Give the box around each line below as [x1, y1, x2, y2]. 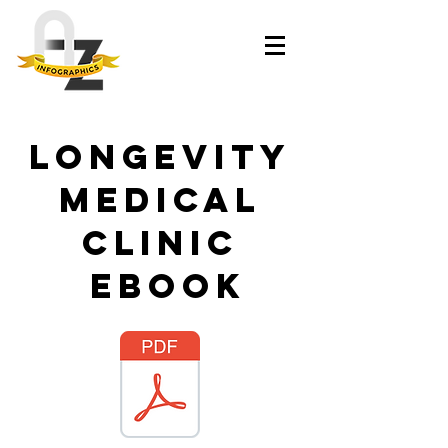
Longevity [29, 135, 291, 178]
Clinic [81, 221, 239, 264]
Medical [59, 178, 261, 221]
